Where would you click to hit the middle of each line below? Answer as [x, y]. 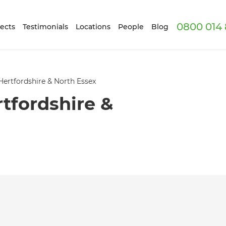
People [131, 26]
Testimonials [46, 26]
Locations [93, 26]
